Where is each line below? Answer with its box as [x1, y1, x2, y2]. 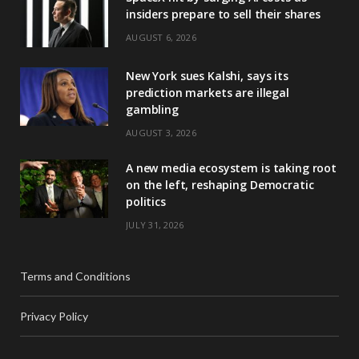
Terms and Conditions [20, 269, 131, 284]
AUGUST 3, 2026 [126, 127, 196, 139]
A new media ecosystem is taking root [126, 160, 337, 176]
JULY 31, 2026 [126, 219, 184, 232]
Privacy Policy [20, 309, 88, 324]
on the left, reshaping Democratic [126, 177, 314, 193]
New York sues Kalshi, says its [126, 68, 288, 84]
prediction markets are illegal [126, 85, 289, 101]
